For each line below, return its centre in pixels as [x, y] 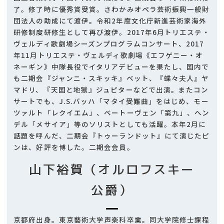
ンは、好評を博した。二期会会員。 [74, 147]
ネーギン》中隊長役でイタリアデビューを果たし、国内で [111, 66]
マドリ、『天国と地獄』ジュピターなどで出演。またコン [111, 89]
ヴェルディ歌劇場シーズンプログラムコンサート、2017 [109, 43]
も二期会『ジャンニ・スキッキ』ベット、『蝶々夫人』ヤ [111, 78]
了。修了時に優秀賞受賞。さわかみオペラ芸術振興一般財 [112, 9]
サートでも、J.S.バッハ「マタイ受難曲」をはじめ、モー [111, 101]
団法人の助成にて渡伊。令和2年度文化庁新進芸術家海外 [110, 20]
